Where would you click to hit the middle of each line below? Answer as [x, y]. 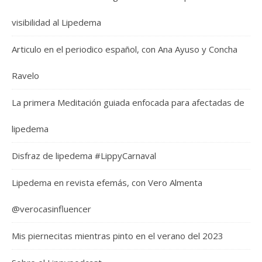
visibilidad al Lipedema [56, 23]
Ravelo [25, 76]
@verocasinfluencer [51, 209]
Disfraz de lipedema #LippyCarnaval [84, 156]
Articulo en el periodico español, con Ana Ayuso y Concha [125, 49]
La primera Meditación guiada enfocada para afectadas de [128, 103]
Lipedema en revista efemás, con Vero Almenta [107, 183]
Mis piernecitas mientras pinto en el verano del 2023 [118, 236]
